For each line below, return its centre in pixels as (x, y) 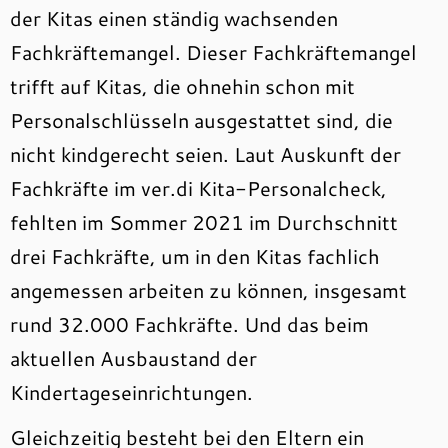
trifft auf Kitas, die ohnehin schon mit (182, 86)
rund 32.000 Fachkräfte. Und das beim (189, 324)
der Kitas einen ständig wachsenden (174, 18)
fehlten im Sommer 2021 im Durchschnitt (204, 222)
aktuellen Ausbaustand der (133, 358)
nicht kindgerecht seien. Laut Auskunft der (205, 154)
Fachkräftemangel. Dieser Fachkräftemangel (213, 52)
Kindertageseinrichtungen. (131, 392)
